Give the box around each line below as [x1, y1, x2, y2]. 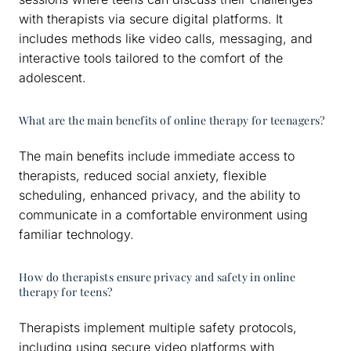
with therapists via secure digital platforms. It [19, 10, 283, 27]
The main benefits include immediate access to [19, 147, 295, 164]
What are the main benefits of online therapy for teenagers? [19, 112, 325, 128]
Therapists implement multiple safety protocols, [19, 319, 297, 335]
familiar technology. [19, 226, 134, 242]
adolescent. [19, 69, 86, 85]
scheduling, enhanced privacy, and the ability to [19, 186, 300, 203]
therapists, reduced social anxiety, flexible [19, 167, 266, 183]
